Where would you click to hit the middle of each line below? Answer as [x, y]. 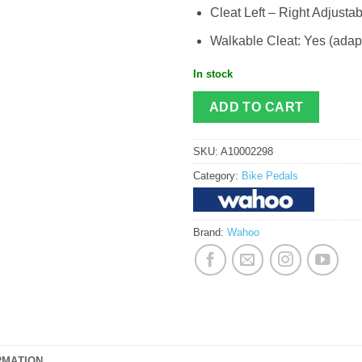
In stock [213, 74]
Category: [217, 176]
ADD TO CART [256, 107]
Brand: [210, 233]
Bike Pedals [270, 176]
